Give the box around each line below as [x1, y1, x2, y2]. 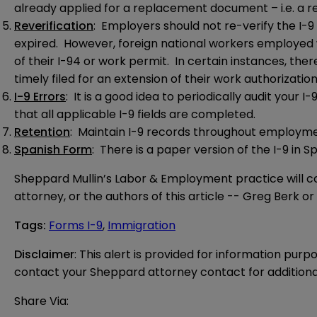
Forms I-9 [49, 217, 103, 234]
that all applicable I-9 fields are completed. [14, 106, 255, 123]
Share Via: [14, 293, 69, 310]
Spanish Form [14, 142, 92, 158]
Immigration [108, 217, 175, 234]
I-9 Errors [14, 88, 66, 105]
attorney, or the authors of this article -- [14, 188, 243, 205]
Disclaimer [14, 246, 74, 263]
